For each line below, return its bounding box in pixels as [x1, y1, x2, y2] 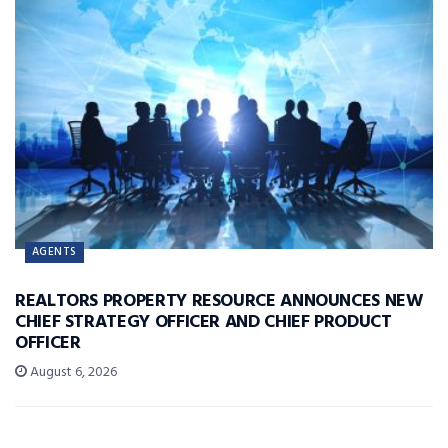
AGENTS [32, 243, 77, 262]
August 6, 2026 [27, 361, 117, 385]
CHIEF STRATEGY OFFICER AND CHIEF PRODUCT [15, 308, 392, 338]
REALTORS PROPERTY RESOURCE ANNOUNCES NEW [15, 287, 423, 317]
